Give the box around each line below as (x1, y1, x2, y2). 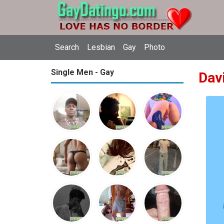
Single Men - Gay (51, 67, 114, 77)
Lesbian (87, 42, 115, 52)
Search (55, 42, 79, 52)
